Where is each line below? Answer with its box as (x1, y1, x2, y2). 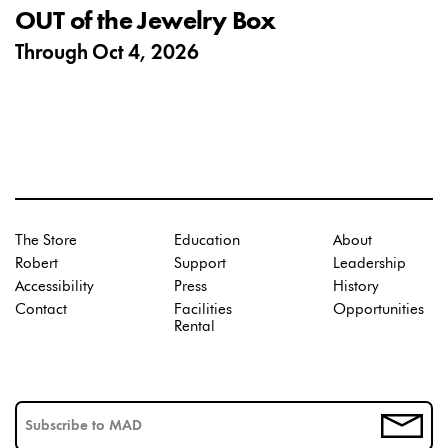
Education (174, 233, 240, 249)
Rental (174, 319, 215, 335)
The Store (15, 233, 77, 249)
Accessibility (15, 279, 94, 295)
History (333, 279, 379, 295)
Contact (15, 302, 67, 318)
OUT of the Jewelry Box (15, 8, 276, 35)
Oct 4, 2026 (92, 43, 199, 65)
